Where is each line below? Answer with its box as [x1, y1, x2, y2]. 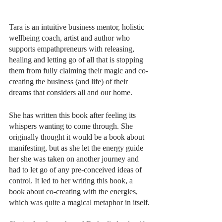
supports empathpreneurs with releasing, [9, 42, 136, 57]
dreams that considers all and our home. [9, 86, 134, 101]
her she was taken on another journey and [9, 152, 141, 167]
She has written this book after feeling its [9, 109, 138, 124]
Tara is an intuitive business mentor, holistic [9, 20, 146, 36]
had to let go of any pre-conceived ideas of [9, 163, 144, 178]
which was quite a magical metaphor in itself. [9, 196, 150, 211]
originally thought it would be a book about [9, 130, 146, 146]
